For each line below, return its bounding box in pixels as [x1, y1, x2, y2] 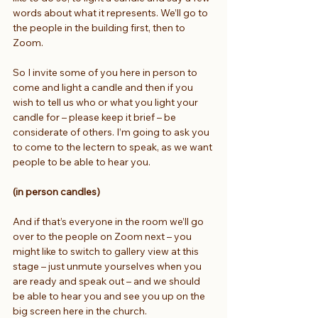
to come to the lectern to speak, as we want [13, 140, 214, 153]
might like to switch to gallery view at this [13, 244, 201, 258]
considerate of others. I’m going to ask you [13, 125, 212, 138]
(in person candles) [13, 185, 100, 198]
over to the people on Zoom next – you [13, 229, 194, 243]
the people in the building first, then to [13, 21, 187, 34]
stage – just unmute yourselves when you [13, 259, 204, 273]
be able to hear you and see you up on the [13, 289, 207, 302]
